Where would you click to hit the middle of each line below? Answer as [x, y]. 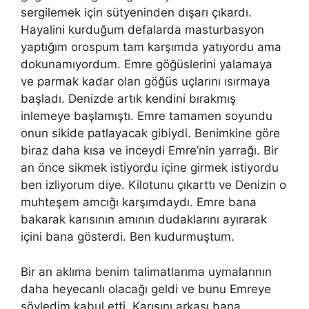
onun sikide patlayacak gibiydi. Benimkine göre [150, 133]
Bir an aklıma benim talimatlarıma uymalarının [146, 271]
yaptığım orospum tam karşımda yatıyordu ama [151, 47]
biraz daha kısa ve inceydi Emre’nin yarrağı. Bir [149, 150]
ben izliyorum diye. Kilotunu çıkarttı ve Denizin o [153, 185]
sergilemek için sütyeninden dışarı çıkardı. [136, 12]
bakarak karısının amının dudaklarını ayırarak [144, 219]
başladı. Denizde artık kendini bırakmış [128, 99]
